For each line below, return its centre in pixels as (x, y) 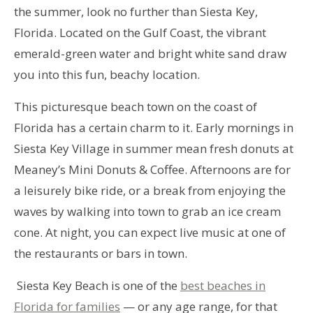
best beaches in (223, 285)
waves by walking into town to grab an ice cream (147, 211)
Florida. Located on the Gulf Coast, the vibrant (140, 32)
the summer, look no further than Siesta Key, (136, 11)
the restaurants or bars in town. (102, 253)
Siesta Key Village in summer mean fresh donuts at (154, 148)
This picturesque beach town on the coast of (136, 106)
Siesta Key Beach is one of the (97, 285)
